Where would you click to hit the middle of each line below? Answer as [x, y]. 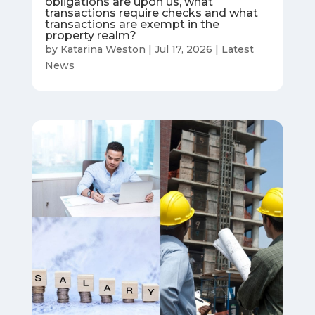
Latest [237, 49]
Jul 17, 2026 [183, 49]
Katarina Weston [103, 49]
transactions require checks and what [151, 13]
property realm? [90, 35]
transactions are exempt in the [132, 24]
